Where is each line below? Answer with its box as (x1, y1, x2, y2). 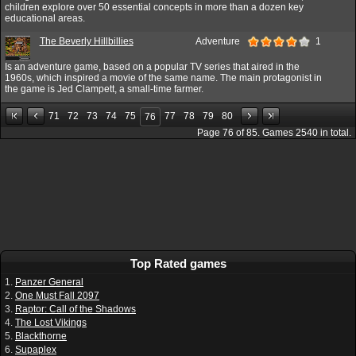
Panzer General (15, 276, 83, 288)
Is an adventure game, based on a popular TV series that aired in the (5, 60, 300, 72)
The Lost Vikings (15, 316, 87, 328)
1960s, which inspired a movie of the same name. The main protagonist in (5, 72, 322, 83)
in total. (318, 126, 351, 138)
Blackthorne (15, 330, 67, 342)
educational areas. (5, 12, 85, 24)
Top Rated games (130, 256, 226, 270)
